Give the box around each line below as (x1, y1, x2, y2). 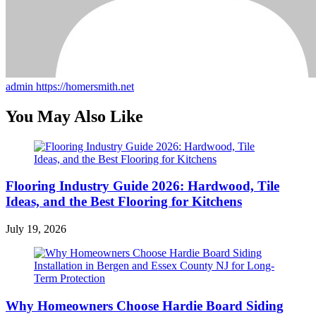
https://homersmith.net (36, 80, 134, 92)
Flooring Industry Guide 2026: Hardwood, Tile (6, 178, 279, 194)
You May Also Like (6, 107, 143, 126)
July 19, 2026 (6, 223, 66, 236)
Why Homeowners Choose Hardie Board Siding (6, 298, 284, 313)
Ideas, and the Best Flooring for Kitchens (6, 194, 242, 209)
